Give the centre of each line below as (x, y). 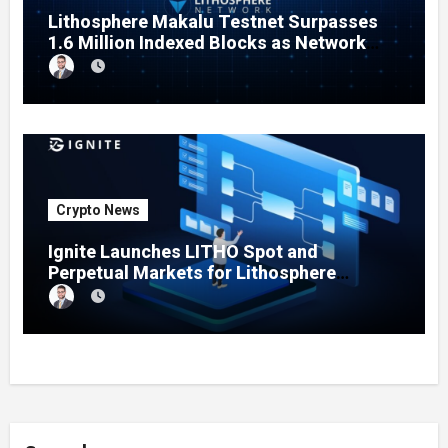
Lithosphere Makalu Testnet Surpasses (212, 22)
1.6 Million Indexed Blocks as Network (206, 43)
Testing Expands (117, 64)
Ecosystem (94, 294)
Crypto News (97, 210)
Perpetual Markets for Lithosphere (191, 273)
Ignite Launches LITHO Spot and (182, 252)
